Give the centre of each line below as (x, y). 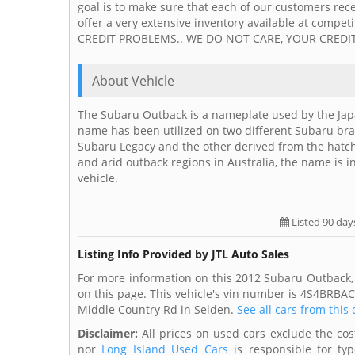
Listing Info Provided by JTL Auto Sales (183, 254)
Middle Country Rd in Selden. (157, 310)
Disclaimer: (108, 334)
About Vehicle (133, 81)
